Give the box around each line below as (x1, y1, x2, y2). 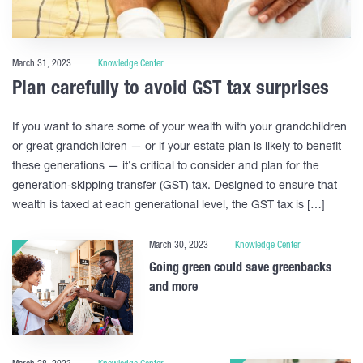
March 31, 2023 (12, 59, 71, 70)
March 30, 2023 (149, 241, 209, 251)
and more (149, 282, 199, 296)
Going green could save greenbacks (149, 263, 332, 276)
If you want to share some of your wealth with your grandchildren (12, 122, 347, 135)
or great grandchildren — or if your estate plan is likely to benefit (12, 142, 341, 154)
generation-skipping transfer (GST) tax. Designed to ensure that (12, 181, 337, 193)
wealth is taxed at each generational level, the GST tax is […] (12, 200, 325, 212)
